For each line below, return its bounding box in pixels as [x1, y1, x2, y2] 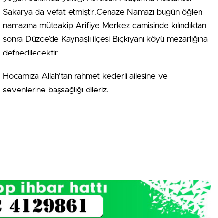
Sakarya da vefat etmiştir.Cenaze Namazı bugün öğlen [3, 8, 202, 17]
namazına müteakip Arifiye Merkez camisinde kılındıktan [3, 21, 206, 30]
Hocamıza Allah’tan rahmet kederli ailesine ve [3, 72, 168, 81]
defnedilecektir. [3, 49, 60, 57]
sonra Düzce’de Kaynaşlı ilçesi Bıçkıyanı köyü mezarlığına [3, 35, 208, 44]
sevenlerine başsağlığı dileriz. [3, 86, 109, 94]
